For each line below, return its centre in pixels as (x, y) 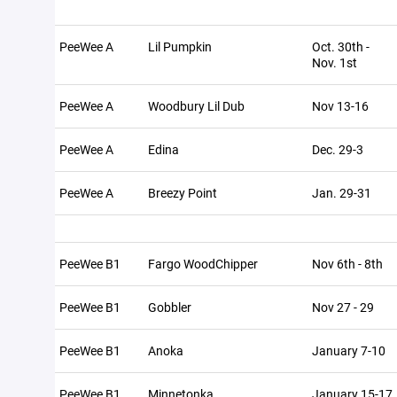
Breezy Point (183, 193)
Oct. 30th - (341, 47)
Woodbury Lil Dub (196, 106)
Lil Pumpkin (180, 47)
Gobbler (170, 307)
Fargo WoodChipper (203, 264)
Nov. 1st (335, 62)
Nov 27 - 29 (343, 307)
